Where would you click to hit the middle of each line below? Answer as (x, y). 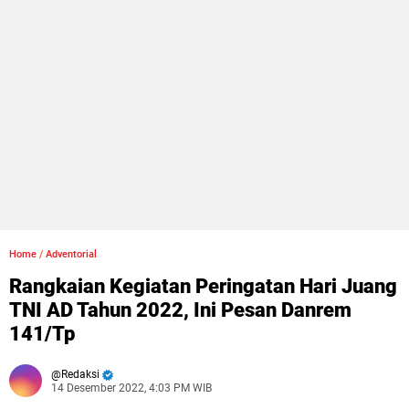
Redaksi (80, 374)
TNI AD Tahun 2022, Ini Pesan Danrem (180, 310)
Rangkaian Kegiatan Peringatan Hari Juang (203, 286)
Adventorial (71, 254)
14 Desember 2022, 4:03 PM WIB (131, 388)
